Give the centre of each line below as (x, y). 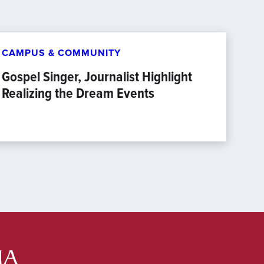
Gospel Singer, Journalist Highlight (97, 77)
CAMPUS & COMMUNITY (61, 53)
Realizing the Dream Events (78, 93)
